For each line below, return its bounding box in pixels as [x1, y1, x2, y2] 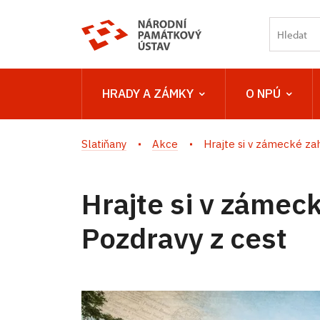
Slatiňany [81, 137, 126, 151]
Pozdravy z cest [81, 219, 287, 256]
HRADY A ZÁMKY [102, 86, 194, 101]
